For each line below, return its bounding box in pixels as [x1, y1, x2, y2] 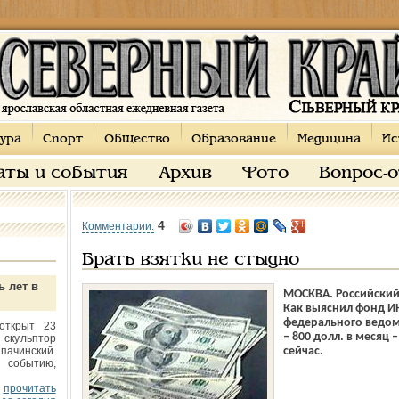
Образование [191, 134, 276, 145]
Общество [103, 134, 170, 145]
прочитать [3, 382, 56, 395]
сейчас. [282, 345, 323, 358]
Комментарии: [81, 220, 154, 232]
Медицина [297, 134, 361, 145]
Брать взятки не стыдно [81, 252, 299, 268]
